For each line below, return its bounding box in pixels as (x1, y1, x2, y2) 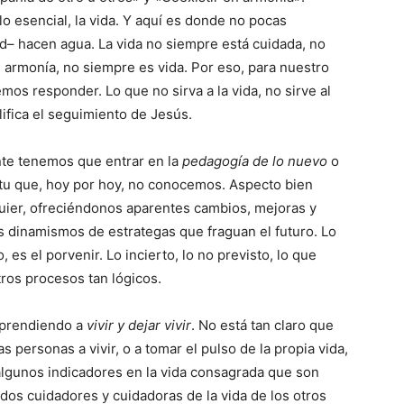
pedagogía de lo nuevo (182, 152, 327, 170)
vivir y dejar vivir (87, 317, 191, 334)
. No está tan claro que (191, 317, 334, 334)
